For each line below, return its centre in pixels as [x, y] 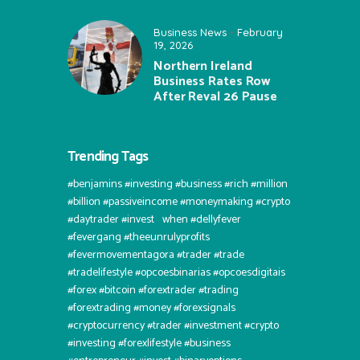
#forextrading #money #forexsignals [151, 308]
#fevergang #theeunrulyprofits [139, 237]
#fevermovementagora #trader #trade [156, 255]
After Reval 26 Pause [215, 97]
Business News [190, 32]
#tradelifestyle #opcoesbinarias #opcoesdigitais [176, 272]
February [260, 32]
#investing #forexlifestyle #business [149, 343]
